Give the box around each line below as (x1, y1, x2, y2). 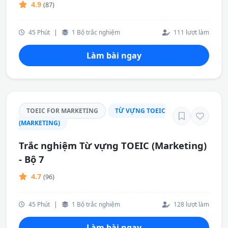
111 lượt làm (172, 28, 209, 36)
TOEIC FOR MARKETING (26, 106, 98, 115)
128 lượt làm (172, 200, 209, 208)
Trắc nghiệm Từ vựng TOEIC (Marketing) (19, 139, 207, 152)
